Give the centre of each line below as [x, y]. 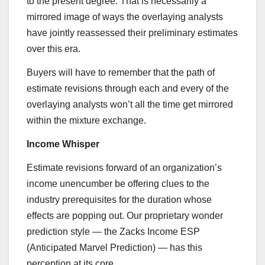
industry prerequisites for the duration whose [119, 199]
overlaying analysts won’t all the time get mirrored [130, 104]
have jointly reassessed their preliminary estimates [132, 33]
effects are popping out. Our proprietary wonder [125, 215]
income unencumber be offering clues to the [118, 183]
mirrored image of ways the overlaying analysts [125, 17]
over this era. [54, 49]
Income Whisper [63, 144]
